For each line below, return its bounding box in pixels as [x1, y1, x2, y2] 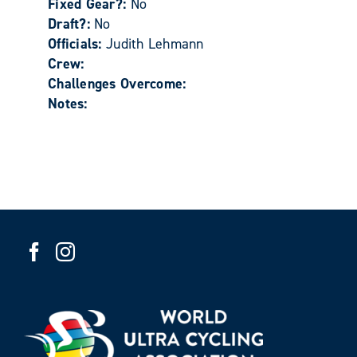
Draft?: [48, 14, 95, 33]
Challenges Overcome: [48, 73, 186, 93]
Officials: [48, 33, 106, 53]
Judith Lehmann [105, 33, 204, 53]
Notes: [48, 93, 88, 113]
